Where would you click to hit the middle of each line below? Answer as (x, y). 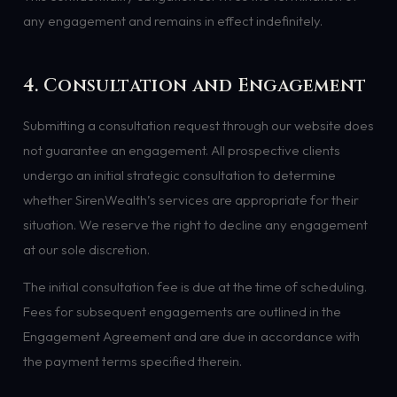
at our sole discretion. (86, 250)
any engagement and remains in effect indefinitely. (172, 20)
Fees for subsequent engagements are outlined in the (182, 311)
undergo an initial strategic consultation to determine (179, 175)
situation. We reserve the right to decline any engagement (195, 225)
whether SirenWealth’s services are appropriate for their (191, 200)
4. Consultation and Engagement (195, 86)
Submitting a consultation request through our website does (198, 126)
